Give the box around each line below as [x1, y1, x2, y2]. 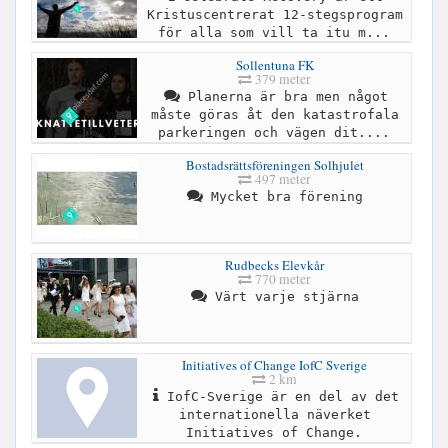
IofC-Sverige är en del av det [158, 389, 399, 405]
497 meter [252, 170, 311, 189]
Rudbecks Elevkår [225, 256, 324, 275]
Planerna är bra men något [179, 89, 388, 105]
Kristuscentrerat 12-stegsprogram [146, 6, 403, 22]
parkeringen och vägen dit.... [157, 125, 390, 141]
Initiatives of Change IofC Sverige [182, 356, 367, 375]
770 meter [252, 270, 311, 289]
